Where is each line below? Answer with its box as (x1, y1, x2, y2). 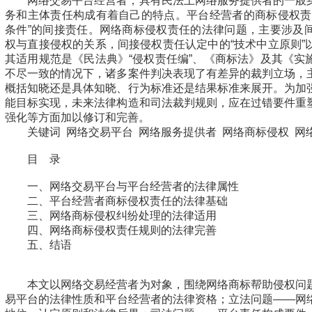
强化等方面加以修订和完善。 (5, 111, 150, 123)
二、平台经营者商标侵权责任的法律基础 (27, 195, 228, 207)
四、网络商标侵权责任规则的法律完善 (27, 224, 217, 236)
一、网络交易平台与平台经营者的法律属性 (27, 180, 239, 192)
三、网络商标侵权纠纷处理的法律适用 (27, 210, 217, 221)
